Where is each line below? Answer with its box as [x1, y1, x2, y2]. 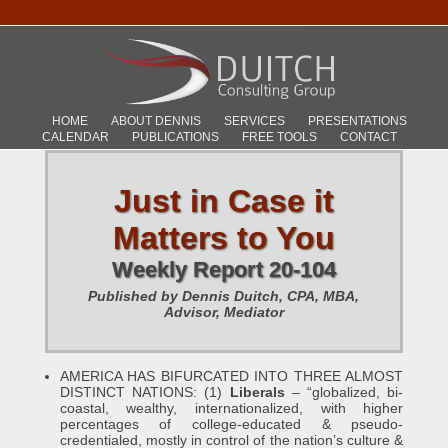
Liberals [229, 384, 285, 400]
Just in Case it [113, 183, 334, 219]
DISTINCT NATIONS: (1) [59, 384, 230, 400]
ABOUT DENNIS [110, 113, 201, 128]
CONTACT [339, 129, 397, 144]
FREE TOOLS [241, 129, 317, 144]
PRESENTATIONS [307, 113, 407, 128]
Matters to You [112, 220, 335, 256]
